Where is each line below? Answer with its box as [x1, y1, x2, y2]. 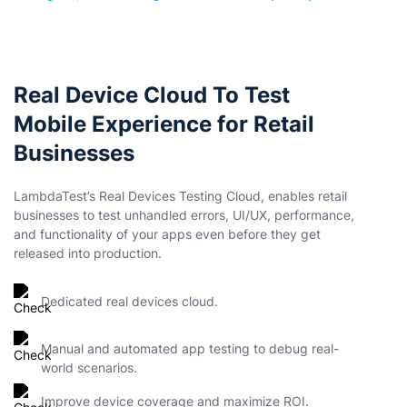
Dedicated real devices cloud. [41, 293, 218, 309]
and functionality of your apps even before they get [14, 226, 321, 242]
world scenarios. [41, 360, 137, 375]
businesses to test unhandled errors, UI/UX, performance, [14, 207, 354, 223]
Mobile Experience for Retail [14, 111, 314, 137]
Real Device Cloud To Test [14, 82, 290, 108]
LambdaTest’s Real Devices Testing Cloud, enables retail [14, 188, 347, 203]
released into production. [14, 245, 162, 261]
